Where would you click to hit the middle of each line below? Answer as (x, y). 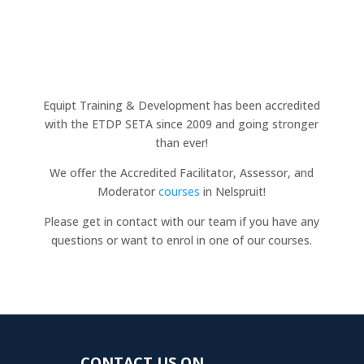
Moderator (128, 191)
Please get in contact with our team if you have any (182, 221)
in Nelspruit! (233, 191)
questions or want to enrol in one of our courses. (182, 240)
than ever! (182, 142)
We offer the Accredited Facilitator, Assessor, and (182, 172)
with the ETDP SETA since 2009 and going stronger (182, 123)
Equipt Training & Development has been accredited (182, 105)
